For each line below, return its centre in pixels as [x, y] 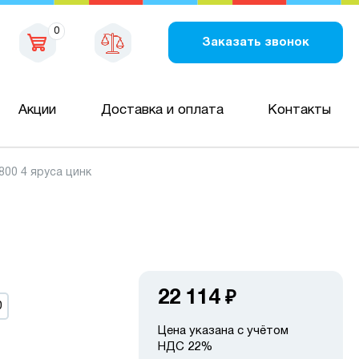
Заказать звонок [255, 42]
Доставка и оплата [162, 110]
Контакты [299, 110]
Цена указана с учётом [223, 331]
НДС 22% [185, 347]
